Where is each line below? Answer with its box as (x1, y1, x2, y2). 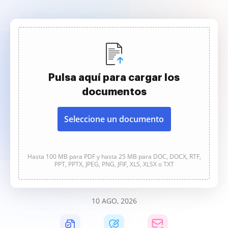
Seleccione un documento (64, 113, 164, 125)
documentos (81, 87, 147, 97)
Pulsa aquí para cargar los (48, 72, 180, 82)
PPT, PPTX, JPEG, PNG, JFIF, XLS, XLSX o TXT (54, 160, 174, 168)
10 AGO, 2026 (91, 196, 137, 206)
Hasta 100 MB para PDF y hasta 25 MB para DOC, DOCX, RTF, (27, 152, 201, 161)
